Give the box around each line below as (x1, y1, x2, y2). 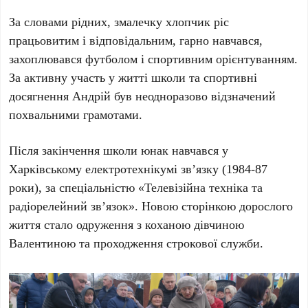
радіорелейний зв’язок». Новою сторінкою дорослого (9, 197, 294, 214)
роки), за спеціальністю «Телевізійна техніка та (9, 179, 263, 196)
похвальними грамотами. (9, 106, 143, 123)
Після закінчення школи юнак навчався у (9, 142, 229, 159)
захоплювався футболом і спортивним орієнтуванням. (9, 50, 298, 67)
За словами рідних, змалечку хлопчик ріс (9, 13, 230, 30)
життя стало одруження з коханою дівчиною (9, 216, 245, 233)
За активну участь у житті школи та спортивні (9, 69, 258, 86)
